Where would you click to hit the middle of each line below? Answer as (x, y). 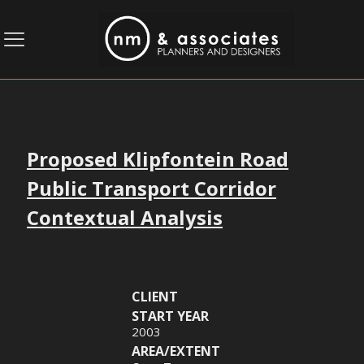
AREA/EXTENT (176, 351)
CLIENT (155, 296)
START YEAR (170, 316)
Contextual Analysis (125, 217)
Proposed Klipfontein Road (158, 158)
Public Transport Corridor (152, 188)
